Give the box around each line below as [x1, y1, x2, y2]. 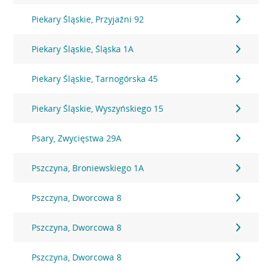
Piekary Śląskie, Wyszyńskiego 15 [32, 103, 164, 114]
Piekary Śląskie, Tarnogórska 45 [32, 73, 158, 84]
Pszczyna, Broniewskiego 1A [32, 162, 144, 174]
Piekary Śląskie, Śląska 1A [32, 43, 134, 55]
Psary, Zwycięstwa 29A [32, 132, 122, 144]
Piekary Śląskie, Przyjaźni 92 [32, 13, 144, 25]
